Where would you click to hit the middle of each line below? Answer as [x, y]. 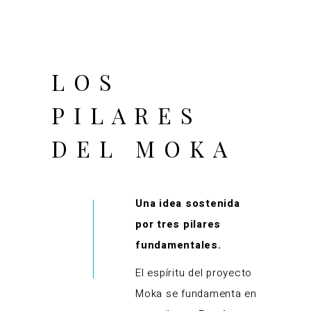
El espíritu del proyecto [194, 273]
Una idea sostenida [188, 204]
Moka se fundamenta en [196, 294]
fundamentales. [178, 245]
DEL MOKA [144, 149]
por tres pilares [178, 225]
